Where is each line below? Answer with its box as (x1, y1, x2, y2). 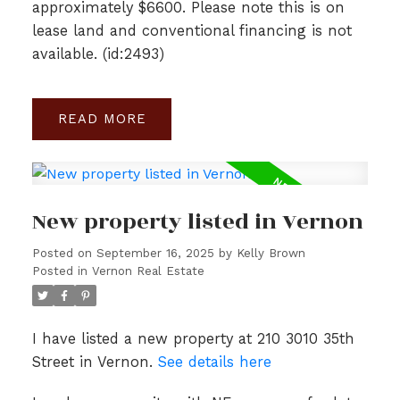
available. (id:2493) (31, 46, 164, 63)
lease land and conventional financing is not (31, 22, 352, 40)
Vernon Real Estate (91, 264, 204, 279)
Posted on (31, 246, 96, 261)
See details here (157, 354, 271, 371)
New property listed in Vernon (31, 205, 363, 239)
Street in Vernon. (31, 354, 158, 371)
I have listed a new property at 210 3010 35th (31, 330, 354, 348)
